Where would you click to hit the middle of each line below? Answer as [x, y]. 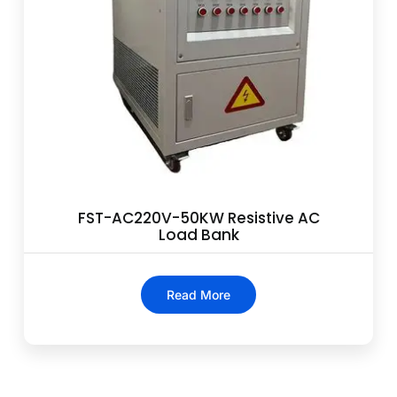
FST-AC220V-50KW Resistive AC [198, 218]
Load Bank [198, 235]
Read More [198, 295]
